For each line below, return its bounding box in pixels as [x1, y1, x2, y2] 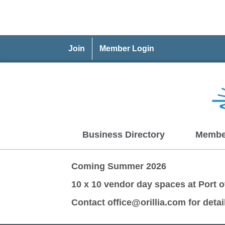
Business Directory [82, 130, 165, 140]
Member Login [99, 44, 154, 53]
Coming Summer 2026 [71, 161, 166, 172]
